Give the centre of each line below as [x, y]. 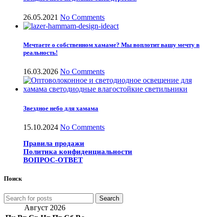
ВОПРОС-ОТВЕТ [53, 160]
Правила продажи [54, 143]
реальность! [40, 53]
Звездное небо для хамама [61, 108]
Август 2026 [45, 208]
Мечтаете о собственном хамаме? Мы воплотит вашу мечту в [111, 45]
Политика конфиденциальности [78, 151]
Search [109, 199]
